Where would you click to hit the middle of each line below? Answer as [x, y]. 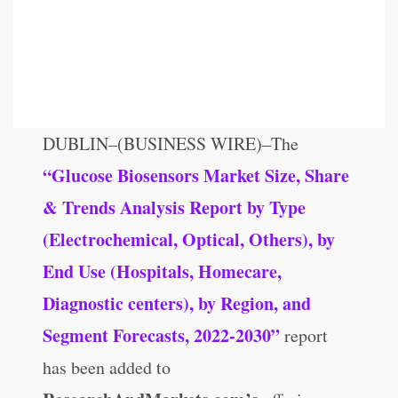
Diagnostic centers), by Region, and [177, 303]
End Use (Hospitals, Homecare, [163, 271]
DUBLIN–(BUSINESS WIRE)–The [171, 143]
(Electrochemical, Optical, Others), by [189, 239]
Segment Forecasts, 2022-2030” [162, 335]
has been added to [107, 367]
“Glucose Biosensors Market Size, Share [196, 175]
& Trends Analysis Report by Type [175, 207]
